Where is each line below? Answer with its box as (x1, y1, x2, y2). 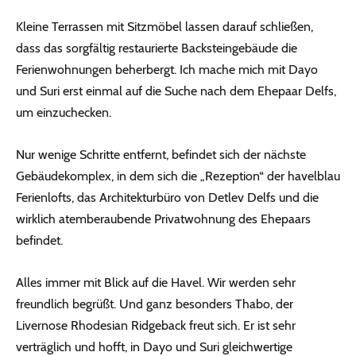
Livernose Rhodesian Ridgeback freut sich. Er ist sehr (16, 317, 296, 333)
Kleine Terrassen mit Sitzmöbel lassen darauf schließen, (16, 18, 313, 34)
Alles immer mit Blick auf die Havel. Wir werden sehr (16, 274, 296, 290)
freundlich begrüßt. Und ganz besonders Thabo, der (16, 296, 293, 311)
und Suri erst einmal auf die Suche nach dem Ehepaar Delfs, (16, 83, 336, 99)
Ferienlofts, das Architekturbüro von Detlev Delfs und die (16, 189, 319, 205)
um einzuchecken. (16, 104, 111, 120)
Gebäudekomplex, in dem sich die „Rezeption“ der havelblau (16, 168, 340, 184)
